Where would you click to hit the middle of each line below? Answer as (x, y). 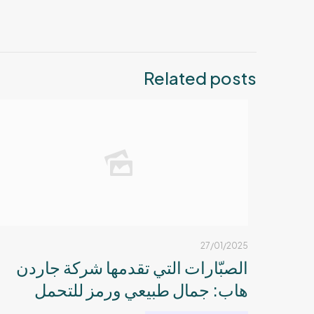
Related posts (200, 78)
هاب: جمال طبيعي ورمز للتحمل (141, 289)
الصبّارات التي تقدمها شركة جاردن (132, 267)
